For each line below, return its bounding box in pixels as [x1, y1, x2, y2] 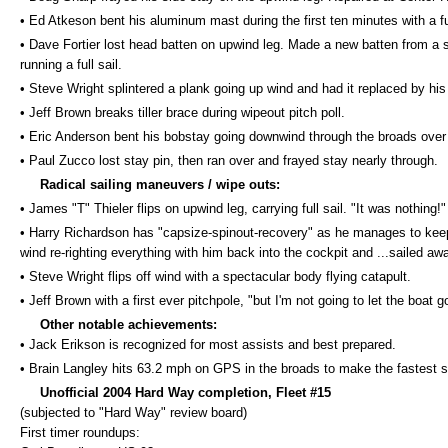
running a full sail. [20, 57, 122, 72]
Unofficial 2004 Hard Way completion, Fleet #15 [20, 385, 331, 400]
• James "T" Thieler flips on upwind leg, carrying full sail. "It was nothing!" [20, 201, 446, 216]
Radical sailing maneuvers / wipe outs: [20, 177, 280, 192]
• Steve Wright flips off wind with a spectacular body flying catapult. [20, 269, 411, 284]
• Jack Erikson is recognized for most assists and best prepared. [20, 337, 396, 352]
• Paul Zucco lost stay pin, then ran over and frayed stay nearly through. [20, 153, 438, 168]
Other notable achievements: [20, 317, 217, 332]
